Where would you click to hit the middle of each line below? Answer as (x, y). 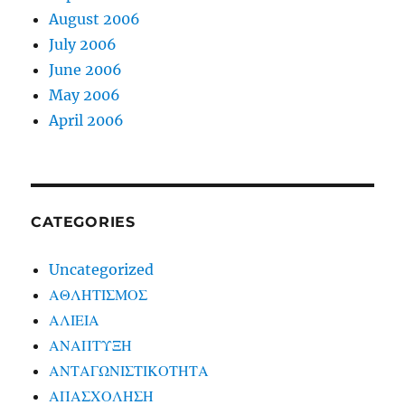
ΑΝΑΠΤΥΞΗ (91, 346)
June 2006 (86, 70)
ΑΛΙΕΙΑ (75, 320)
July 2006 (83, 45)
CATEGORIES (83, 222)
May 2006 (85, 95)
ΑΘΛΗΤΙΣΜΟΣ (99, 295)
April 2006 (87, 121)
